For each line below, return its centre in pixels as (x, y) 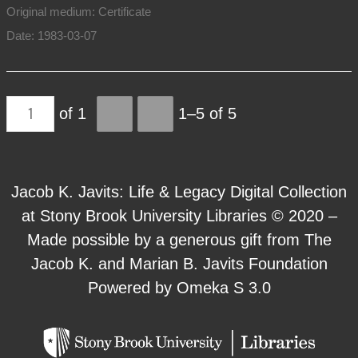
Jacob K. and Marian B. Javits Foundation (179, 263)
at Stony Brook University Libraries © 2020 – (179, 215)
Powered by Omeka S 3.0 (179, 287)
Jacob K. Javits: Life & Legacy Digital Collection (179, 191)
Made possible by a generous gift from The (179, 239)
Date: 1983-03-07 (51, 35)
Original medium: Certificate (78, 11)
